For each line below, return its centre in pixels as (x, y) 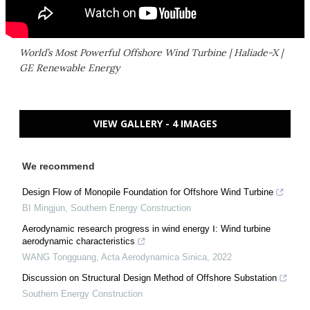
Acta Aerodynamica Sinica (154, 257)
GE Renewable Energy (70, 68)
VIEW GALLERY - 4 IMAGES (155, 124)
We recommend (58, 166)
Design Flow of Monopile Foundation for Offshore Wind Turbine (148, 192)
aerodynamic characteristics (79, 241)
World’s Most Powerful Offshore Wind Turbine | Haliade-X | (151, 53)
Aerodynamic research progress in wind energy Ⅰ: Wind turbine (146, 229)
